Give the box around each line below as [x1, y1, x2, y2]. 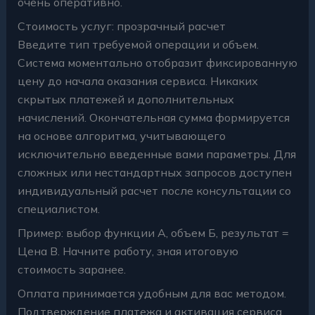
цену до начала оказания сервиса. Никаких [17, 73, 258, 88]
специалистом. [17, 201, 100, 216]
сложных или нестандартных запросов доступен [17, 165, 292, 179]
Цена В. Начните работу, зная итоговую [17, 243, 238, 258]
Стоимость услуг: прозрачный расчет [17, 18, 226, 33]
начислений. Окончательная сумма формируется [17, 110, 290, 124]
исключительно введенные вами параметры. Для [17, 146, 296, 161]
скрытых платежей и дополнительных [17, 91, 234, 106]
